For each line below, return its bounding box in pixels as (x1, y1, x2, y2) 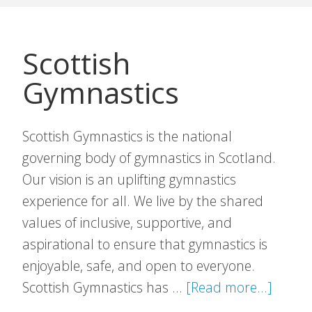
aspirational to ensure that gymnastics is (22, 235, 267, 253)
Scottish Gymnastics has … (22, 278, 186, 297)
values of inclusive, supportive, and (22, 213, 232, 232)
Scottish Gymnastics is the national (22, 127, 232, 146)
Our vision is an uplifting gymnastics (22, 170, 236, 189)
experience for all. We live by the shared (22, 192, 263, 210)
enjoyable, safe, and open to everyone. (22, 256, 255, 275)
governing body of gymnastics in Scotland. (22, 148, 276, 167)
